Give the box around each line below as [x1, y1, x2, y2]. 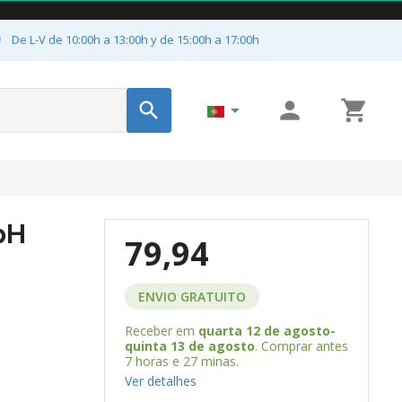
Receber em [124, 321, 198, 339]
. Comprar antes [254, 336, 348, 354]
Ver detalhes [124, 371, 197, 389]
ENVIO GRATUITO [137, 287, 246, 305]
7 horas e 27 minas [124, 352, 236, 370]
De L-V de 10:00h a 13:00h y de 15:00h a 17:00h [12, 31, 259, 48]
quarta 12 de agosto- [197, 321, 336, 339]
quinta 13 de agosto [124, 336, 255, 354]
